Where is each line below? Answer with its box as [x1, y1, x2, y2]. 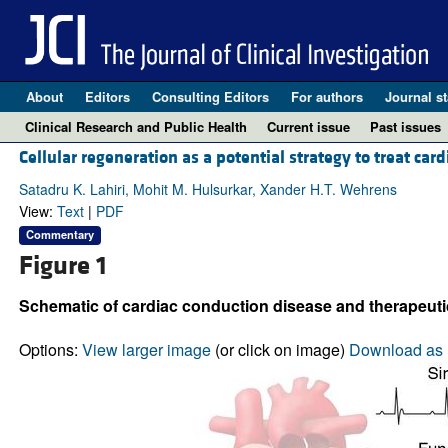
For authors [290, 87, 363, 106]
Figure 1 [18, 248, 107, 283]
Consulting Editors [151, 87, 269, 106]
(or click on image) [210, 337, 349, 361]
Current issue [267, 117, 350, 136]
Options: [18, 337, 82, 361]
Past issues [370, 117, 441, 136]
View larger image [81, 337, 211, 361]
